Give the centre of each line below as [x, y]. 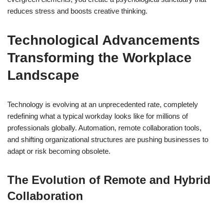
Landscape [43, 75]
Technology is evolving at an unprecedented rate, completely [103, 105]
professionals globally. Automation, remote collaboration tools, [104, 128]
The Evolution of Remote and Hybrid [109, 180]
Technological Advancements [104, 40]
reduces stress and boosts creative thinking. [77, 11]
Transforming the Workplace [100, 58]
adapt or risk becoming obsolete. [59, 151]
